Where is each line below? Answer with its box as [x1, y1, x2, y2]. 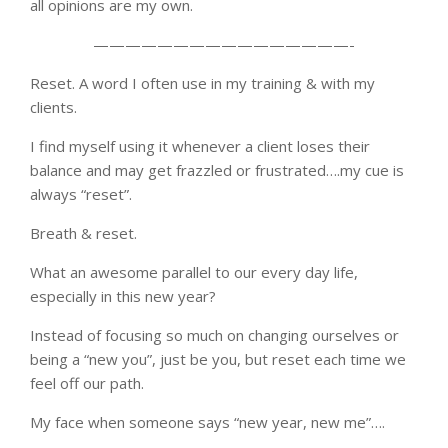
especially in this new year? [30, 285, 216, 306]
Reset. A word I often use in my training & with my [30, 72, 375, 93]
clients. [30, 96, 77, 117]
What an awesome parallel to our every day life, [30, 261, 358, 282]
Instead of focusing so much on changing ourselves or [30, 324, 399, 345]
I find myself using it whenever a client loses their [30, 135, 370, 156]
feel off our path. [30, 372, 144, 393]
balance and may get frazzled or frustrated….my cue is [30, 159, 404, 180]
